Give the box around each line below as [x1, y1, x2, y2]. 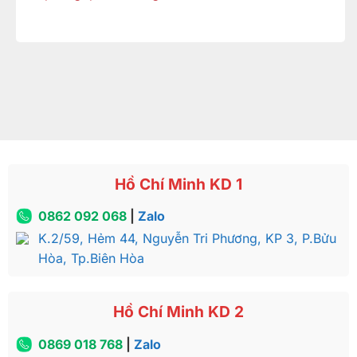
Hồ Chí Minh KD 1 [115, 174, 242, 194]
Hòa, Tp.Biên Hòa [37, 249, 144, 266]
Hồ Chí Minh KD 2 [113, 302, 244, 322]
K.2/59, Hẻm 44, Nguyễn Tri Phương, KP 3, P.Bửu [37, 229, 336, 246]
